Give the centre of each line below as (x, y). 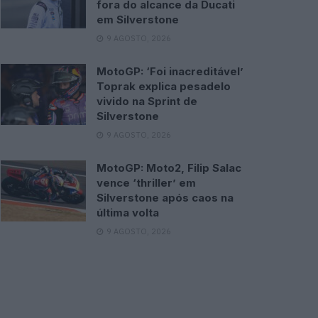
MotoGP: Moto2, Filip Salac (169, 168)
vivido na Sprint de (147, 101)
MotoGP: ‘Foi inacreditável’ (170, 71)
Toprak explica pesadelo (164, 86)
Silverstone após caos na (165, 198)
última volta (128, 213)
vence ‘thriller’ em (146, 183)
